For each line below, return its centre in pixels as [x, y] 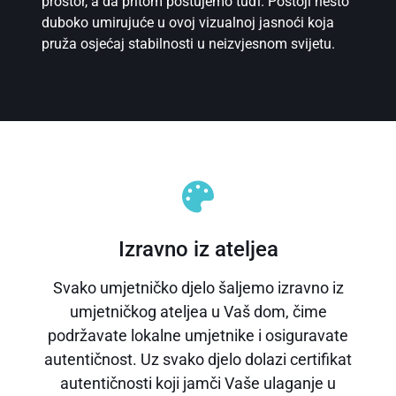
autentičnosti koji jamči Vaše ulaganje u [198, 384]
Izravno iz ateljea [198, 249]
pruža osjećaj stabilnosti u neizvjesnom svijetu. [188, 44]
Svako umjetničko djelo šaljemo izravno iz [198, 288]
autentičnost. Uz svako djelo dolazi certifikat [198, 360]
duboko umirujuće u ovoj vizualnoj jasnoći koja [187, 23]
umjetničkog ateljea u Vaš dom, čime [198, 312]
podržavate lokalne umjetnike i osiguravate [198, 336]
